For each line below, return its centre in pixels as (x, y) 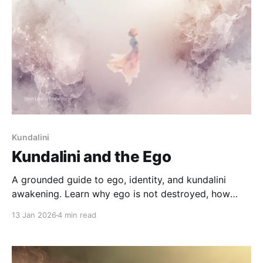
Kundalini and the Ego (92, 157)
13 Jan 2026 (34, 215)
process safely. (45, 222)
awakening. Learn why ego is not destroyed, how (121, 194)
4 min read (77, 215)
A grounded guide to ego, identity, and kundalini (119, 180)
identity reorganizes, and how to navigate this (114, 208)
